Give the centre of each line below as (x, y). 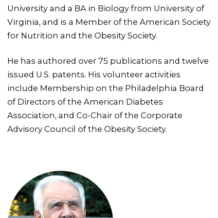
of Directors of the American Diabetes (85, 101)
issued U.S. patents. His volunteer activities (94, 74)
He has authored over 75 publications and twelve (108, 61)
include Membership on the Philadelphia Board (106, 88)
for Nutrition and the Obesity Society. (82, 35)
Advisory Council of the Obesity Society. (87, 129)
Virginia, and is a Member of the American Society (109, 22)
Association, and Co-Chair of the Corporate (95, 115)
